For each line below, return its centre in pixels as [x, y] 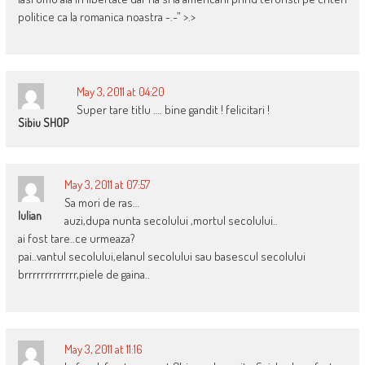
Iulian [29, 215]
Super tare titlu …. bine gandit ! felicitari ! [173, 109]
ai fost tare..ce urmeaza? [76, 238]
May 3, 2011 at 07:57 [107, 184]
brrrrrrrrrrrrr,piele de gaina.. [84, 274]
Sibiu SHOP [43, 122]
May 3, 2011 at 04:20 [120, 91]
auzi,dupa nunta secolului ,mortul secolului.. [171, 220]
